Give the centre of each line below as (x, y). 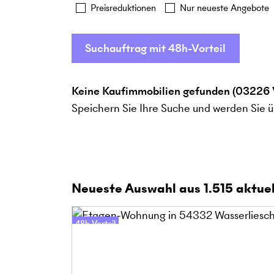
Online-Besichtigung (112, 239)
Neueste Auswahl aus (138, 188)
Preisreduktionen (123, 8)
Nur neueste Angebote (224, 8)
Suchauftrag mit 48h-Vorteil (156, 48)
